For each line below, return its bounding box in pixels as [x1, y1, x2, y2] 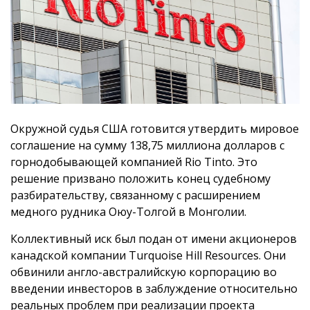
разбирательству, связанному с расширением [10, 188, 260, 203]
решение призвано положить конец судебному [10, 171, 271, 187]
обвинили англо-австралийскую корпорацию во [10, 264, 277, 280]
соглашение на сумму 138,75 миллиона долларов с [10, 138, 284, 154]
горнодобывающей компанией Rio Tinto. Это [10, 154, 257, 170]
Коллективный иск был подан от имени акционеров [10, 231, 297, 247]
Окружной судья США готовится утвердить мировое [10, 121, 299, 137]
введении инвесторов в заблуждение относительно [10, 281, 298, 297]
